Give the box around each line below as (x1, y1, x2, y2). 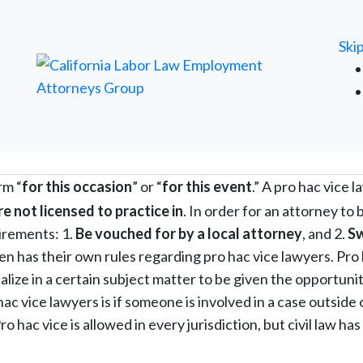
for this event (162, 177, 252, 195)
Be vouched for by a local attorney (75, 224, 302, 243)
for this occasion (22, 177, 132, 195)
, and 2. (302, 224, 348, 243)
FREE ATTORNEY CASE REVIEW (88, 4, 275, 19)
